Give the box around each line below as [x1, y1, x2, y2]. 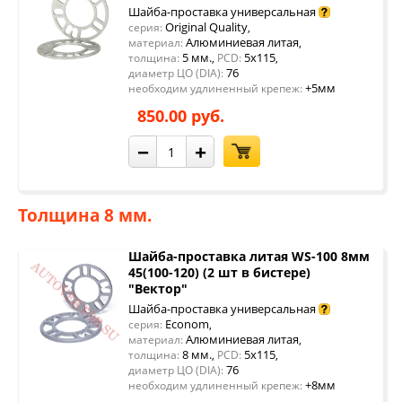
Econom [162, 316, 209, 332]
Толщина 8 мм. [18, 204, 152, 227]
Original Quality [162, 19, 248, 35]
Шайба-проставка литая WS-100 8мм [128, 248, 370, 265]
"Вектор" [128, 280, 188, 297]
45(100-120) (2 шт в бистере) [128, 264, 310, 281]
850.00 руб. [137, 105, 224, 127]
